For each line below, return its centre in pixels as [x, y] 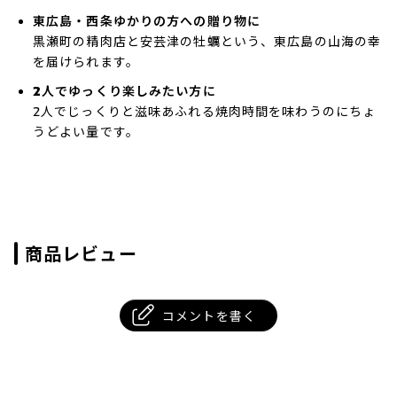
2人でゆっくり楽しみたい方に [125, 92]
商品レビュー [81, 255]
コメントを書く [209, 317]
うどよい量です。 [86, 132]
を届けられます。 [86, 62]
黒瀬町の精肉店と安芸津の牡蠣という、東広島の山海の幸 [207, 42]
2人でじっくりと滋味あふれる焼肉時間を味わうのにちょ [205, 112]
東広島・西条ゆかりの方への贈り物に [147, 22]
